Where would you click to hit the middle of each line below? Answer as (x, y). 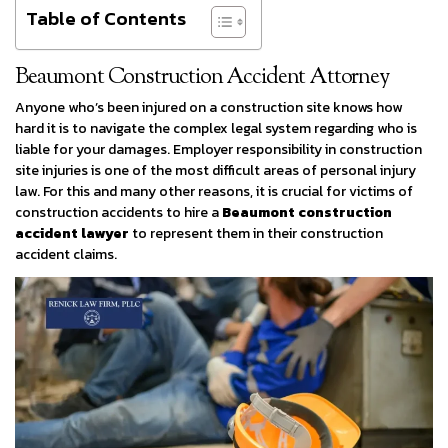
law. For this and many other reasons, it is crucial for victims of (214, 191)
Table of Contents (106, 19)
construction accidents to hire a (118, 212)
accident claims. (66, 254)
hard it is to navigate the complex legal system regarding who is (216, 128)
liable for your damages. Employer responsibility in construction (218, 149)
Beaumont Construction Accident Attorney (202, 77)
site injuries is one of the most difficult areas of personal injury (215, 170)
